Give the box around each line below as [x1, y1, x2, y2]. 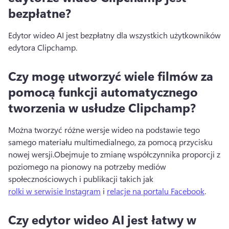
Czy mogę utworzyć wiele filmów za [8, 67, 213, 84]
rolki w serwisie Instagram [8, 185, 101, 196]
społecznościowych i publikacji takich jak [8, 173, 155, 184]
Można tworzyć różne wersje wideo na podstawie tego [8, 124, 200, 135]
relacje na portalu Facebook [107, 185, 204, 196]
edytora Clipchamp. [8, 41, 77, 53]
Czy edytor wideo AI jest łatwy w [8, 211, 196, 227]
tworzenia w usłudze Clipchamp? [8, 99, 196, 116]
